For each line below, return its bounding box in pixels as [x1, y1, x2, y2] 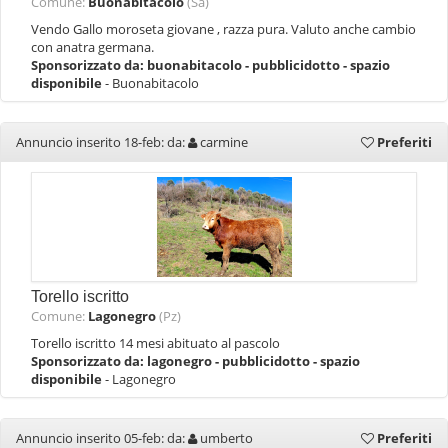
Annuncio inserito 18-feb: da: [16, 133, 188, 151]
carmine [200, 133, 248, 151]
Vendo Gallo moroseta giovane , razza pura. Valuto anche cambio [31, 20, 416, 38]
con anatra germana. [31, 38, 154, 56]
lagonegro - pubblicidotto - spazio [147, 352, 360, 370]
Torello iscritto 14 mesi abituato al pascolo [31, 334, 280, 352]
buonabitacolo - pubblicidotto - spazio [147, 56, 390, 74]
